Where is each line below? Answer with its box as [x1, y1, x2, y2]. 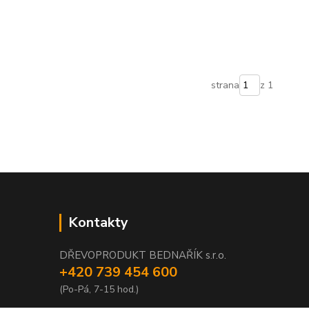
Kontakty [68, 213, 128, 232]
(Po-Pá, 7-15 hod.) [59, 283, 139, 296]
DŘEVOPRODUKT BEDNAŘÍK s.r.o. [59, 248, 226, 262]
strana [210, 79, 239, 92]
